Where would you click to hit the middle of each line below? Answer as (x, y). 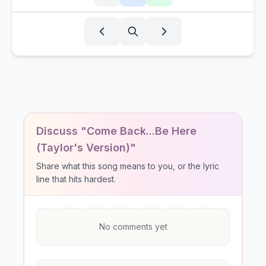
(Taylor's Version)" (86, 148)
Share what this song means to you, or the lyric (128, 166)
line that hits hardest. (76, 179)
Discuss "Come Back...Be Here (116, 131)
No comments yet (133, 227)
